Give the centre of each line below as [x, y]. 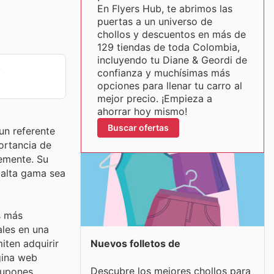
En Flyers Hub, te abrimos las [165, 9]
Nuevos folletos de [135, 243]
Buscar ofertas [138, 128]
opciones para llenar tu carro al [169, 86]
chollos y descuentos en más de [171, 34]
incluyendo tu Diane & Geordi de [172, 60]
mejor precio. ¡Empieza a [154, 98]
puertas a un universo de [154, 21]
